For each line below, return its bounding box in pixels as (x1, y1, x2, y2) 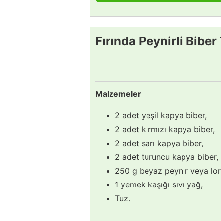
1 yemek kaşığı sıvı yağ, (115, 179, 203, 189)
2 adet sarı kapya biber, (115, 138, 203, 148)
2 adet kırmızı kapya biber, (115, 124, 215, 134)
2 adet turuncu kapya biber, (115, 151, 218, 162)
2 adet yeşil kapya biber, (115, 110, 207, 120)
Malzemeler (95, 88, 141, 99)
